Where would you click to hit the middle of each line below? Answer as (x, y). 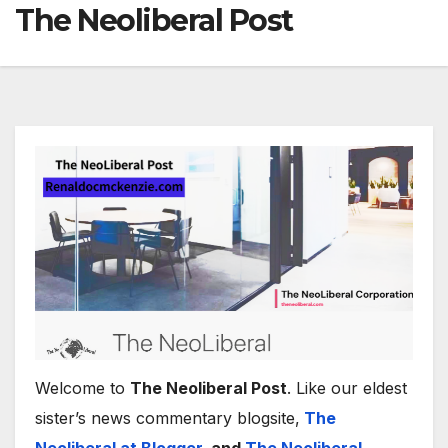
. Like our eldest (347, 388)
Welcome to (82, 388)
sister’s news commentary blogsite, (167, 418)
